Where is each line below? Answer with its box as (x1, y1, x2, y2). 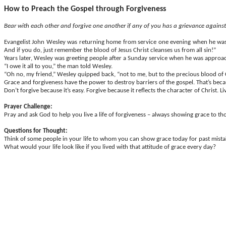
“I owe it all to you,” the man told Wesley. (4, 63, 112, 70)
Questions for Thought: (4, 128, 68, 134)
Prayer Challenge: (4, 103, 52, 110)
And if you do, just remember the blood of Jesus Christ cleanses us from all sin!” (4, 47, 216, 53)
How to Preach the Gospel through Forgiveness (4, 5, 166, 13)
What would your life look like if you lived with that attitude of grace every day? (4, 144, 216, 150)
